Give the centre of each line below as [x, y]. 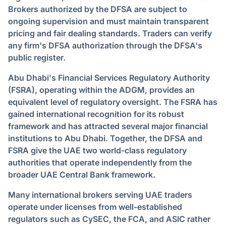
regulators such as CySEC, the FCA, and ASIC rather [109, 219]
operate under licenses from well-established [95, 207]
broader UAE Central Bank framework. [82, 175]
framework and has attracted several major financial [108, 126]
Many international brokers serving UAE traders [100, 195]
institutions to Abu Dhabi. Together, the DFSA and [105, 138]
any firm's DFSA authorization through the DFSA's [105, 45]
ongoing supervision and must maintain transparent [108, 21]
